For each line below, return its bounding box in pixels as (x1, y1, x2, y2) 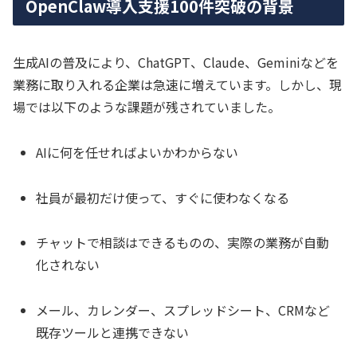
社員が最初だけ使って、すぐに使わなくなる (36, 187, 290, 207)
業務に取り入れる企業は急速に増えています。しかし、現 (13, 75, 342, 95)
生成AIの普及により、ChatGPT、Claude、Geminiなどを (13, 53, 339, 73)
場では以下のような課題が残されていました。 (13, 97, 280, 117)
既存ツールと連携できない (36, 323, 190, 343)
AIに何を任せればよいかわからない (36, 142, 239, 162)
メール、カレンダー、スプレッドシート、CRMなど (36, 300, 331, 320)
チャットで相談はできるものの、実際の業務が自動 (36, 233, 330, 253)
